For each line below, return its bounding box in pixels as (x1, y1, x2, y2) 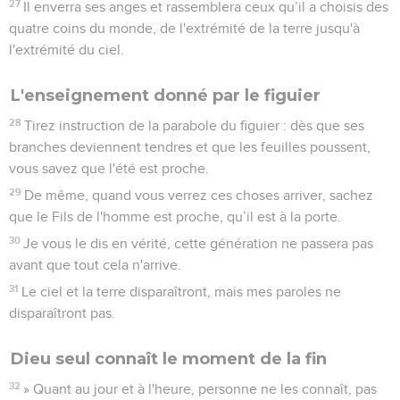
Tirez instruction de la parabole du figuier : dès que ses (24, 118, 365, 133)
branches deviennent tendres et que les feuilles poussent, (9, 139, 371, 154)
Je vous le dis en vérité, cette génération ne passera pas (23, 236, 374, 251)
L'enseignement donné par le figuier (11, 85, 321, 105)
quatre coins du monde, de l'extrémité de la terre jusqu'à (9, 21, 360, 36)
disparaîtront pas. (9, 305, 115, 321)
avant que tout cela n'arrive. (9, 257, 181, 272)
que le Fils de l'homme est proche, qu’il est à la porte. (9, 209, 341, 224)
